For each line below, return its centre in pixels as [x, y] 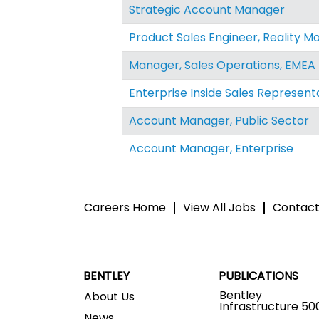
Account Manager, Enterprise [211, 148]
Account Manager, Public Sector [219, 121]
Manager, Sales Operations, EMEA [222, 65]
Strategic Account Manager [207, 10]
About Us [109, 296]
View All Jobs [219, 208]
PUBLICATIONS [258, 276]
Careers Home [125, 208]
